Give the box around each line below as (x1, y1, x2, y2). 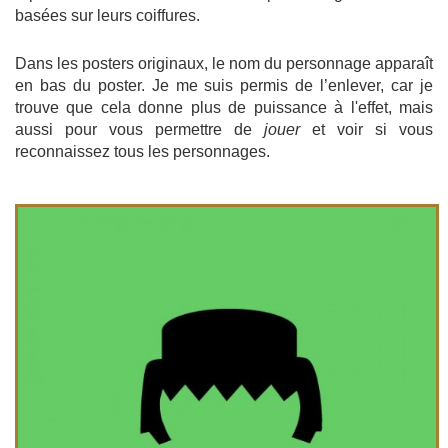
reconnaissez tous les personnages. (15, 142, 270, 160)
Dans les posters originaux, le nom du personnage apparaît (15, 54, 433, 72)
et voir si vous (300, 120, 433, 138)
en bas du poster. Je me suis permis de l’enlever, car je (15, 76, 433, 94)
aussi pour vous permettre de (15, 120, 264, 138)
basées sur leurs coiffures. (15, 6, 200, 24)
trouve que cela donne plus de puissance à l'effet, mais (15, 98, 433, 116)
